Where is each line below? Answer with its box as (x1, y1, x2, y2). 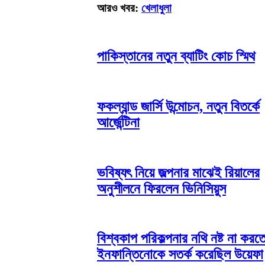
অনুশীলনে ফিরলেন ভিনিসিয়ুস (97, 180, 226, 196)
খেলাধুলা (141, 2, 172, 15)
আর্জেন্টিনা (97, 114, 140, 130)
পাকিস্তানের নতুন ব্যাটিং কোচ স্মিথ (97, 49, 255, 64)
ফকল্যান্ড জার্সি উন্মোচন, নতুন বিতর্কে (97, 98, 260, 114)
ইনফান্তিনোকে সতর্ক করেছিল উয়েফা (97, 247, 263, 263)
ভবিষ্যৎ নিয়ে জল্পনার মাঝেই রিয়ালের (97, 164, 260, 180)
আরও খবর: (97, 2, 141, 15)
